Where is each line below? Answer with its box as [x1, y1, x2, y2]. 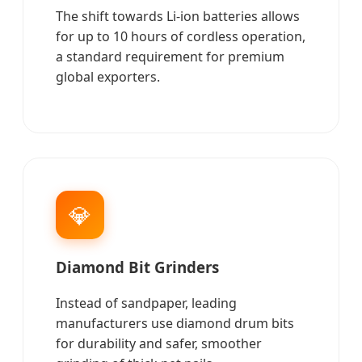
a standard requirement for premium [56, 47, 284, 65]
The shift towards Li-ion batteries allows [56, 6, 300, 25]
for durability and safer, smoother [56, 335, 262, 353]
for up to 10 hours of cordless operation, [56, 27, 305, 45]
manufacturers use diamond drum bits [56, 314, 294, 333]
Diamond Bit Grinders [56, 256, 219, 277]
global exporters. [56, 67, 160, 86]
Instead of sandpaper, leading [56, 294, 237, 313]
